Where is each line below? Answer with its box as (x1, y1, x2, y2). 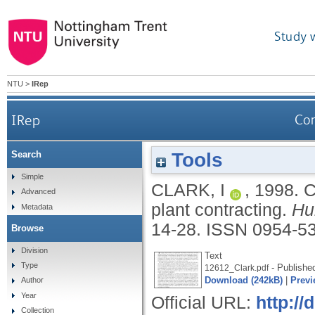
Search (11, 149, 41, 160)
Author (20, 276, 44, 285)
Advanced (20, 187, 56, 196)
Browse (11, 222, 44, 233)
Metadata (20, 202, 53, 211)
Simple (20, 172, 44, 181)
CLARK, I (151, 180, 225, 200)
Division (20, 245, 48, 255)
